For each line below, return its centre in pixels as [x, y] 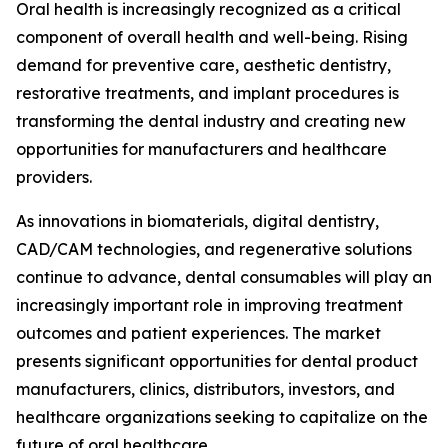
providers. [54, 177]
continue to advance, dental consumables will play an [224, 277]
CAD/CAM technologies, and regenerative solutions [214, 249]
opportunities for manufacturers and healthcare [201, 149]
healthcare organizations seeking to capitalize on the [222, 417]
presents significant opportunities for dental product [217, 361]
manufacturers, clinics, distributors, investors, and [205, 389]
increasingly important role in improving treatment [209, 305]
